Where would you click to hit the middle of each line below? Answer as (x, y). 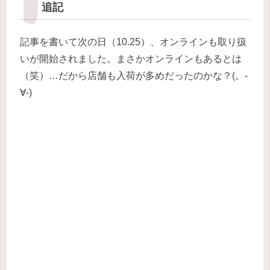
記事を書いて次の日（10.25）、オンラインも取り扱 (133, 42)
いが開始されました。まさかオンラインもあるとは (131, 59)
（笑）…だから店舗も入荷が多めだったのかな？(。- (134, 76)
